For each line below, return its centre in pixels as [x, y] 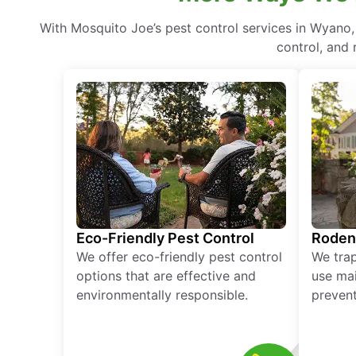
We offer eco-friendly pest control [179, 257]
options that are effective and [166, 276]
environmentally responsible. [162, 295]
